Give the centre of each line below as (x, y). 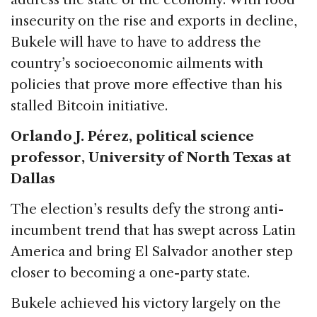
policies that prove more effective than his (146, 84)
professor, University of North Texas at (151, 157)
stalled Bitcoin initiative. (89, 105)
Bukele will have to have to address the (136, 42)
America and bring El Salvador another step (152, 251)
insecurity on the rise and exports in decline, (154, 21)
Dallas (33, 178)
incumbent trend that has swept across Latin (153, 230)
